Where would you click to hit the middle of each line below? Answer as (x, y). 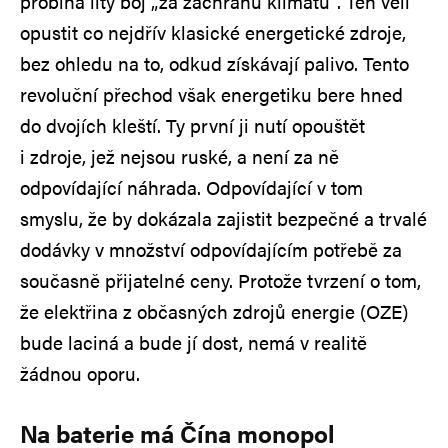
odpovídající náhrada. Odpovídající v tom (191, 187)
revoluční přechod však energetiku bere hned (211, 94)
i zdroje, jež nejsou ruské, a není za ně (179, 156)
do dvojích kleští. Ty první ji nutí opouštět (192, 125)
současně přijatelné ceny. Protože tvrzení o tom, (220, 280)
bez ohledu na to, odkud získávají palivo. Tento (214, 63)
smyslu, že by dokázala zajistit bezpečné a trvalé (223, 218)
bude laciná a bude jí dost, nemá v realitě (193, 342)
